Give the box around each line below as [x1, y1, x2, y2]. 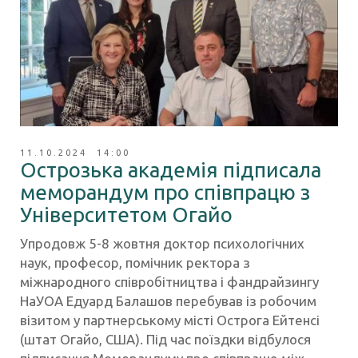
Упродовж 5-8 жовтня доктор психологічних [20, 236, 304, 252]
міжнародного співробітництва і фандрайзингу [20, 274, 319, 290]
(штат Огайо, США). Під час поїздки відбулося [20, 332, 311, 348]
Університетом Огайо [20, 203, 233, 227]
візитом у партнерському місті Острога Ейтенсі [20, 312, 320, 328]
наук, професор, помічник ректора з [20, 255, 250, 271]
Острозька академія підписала [20, 158, 321, 182]
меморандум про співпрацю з [20, 181, 310, 205]
